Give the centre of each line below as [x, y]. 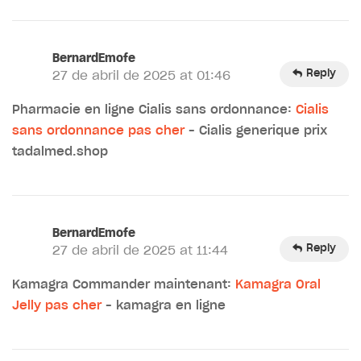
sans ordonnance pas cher [98, 131]
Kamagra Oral [278, 284]
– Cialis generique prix [256, 131]
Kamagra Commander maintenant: [124, 284]
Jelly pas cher [57, 305]
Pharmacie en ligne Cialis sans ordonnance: [154, 110]
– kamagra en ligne [164, 305]
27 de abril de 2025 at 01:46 [141, 76]
